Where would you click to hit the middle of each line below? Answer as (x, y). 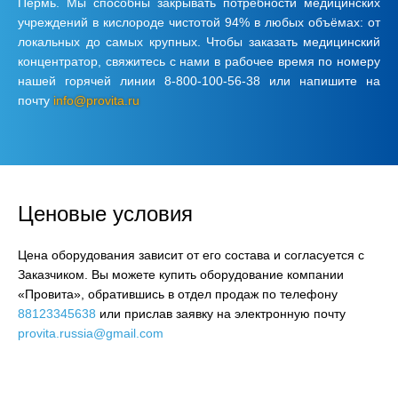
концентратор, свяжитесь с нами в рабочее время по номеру (199, 61)
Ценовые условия (105, 213)
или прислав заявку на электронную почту (221, 313)
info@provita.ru (96, 100)
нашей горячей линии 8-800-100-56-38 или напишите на (199, 80)
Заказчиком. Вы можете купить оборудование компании (181, 274)
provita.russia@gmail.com (91, 333)
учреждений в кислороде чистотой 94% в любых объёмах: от (199, 22)
